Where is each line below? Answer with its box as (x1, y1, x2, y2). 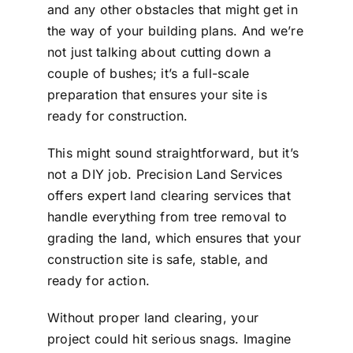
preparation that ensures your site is (46, 86, 267, 102)
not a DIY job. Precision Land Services (46, 165, 283, 182)
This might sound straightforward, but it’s (46, 144, 299, 161)
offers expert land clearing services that (46, 187, 291, 203)
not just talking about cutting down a (46, 43, 271, 60)
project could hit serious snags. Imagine (46, 330, 292, 347)
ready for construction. (46, 107, 188, 124)
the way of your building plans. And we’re (46, 22, 303, 39)
